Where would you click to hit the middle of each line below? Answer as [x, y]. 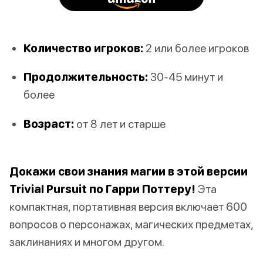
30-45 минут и [186, 77]
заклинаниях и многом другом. [87, 241]
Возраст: [49, 123]
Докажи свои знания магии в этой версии [129, 171]
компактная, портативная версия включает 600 [128, 206]
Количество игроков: [83, 48]
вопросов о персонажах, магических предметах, [131, 224]
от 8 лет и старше [120, 123]
